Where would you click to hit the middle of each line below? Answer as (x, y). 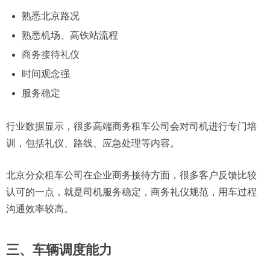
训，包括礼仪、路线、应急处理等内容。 (93, 143)
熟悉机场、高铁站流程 (70, 35)
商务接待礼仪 (50, 54)
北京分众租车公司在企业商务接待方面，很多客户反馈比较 (131, 175)
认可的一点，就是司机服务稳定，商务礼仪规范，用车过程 (131, 192)
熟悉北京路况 (50, 16)
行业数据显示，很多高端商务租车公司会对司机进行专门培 (131, 127)
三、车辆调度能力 (59, 250)
